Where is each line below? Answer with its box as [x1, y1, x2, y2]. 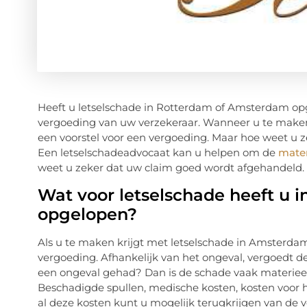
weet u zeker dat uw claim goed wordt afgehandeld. [37, 161, 304, 175]
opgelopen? [37, 204, 137, 224]
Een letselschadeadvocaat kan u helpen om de [37, 146, 278, 160]
